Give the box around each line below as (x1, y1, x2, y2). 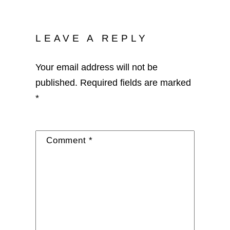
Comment (46, 136, 89, 146)
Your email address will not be (35, 62, 158, 73)
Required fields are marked (80, 78, 191, 88)
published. (35, 78, 78, 88)
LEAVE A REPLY (35, 32, 149, 44)
